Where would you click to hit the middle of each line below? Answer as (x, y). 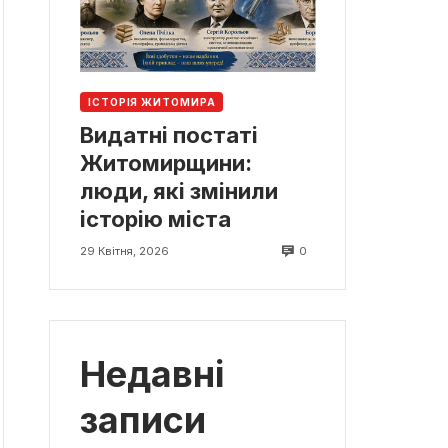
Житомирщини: (166, 163)
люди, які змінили (179, 191)
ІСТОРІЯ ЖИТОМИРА (152, 101)
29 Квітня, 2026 (124, 251)
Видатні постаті (169, 135)
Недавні (152, 374)
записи (143, 420)
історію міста (155, 219)
